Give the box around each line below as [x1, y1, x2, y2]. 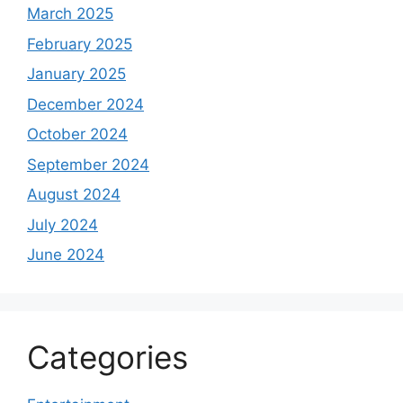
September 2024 [27, 155, 149, 174]
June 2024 [27, 246, 104, 264]
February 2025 [27, 34, 132, 53]
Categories [27, 338, 188, 377]
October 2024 [27, 125, 128, 144]
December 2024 [27, 94, 144, 113]
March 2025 [27, 4, 113, 23]
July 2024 [27, 215, 98, 234]
